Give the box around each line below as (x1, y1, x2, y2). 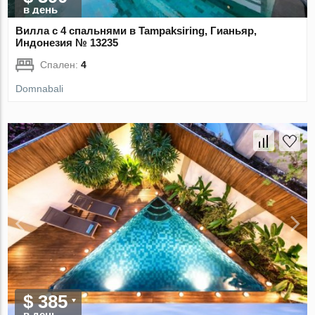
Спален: (40, 58, 82, 70)
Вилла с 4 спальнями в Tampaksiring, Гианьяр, (15, 24, 257, 37)
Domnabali (15, 82, 64, 94)
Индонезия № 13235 (15, 36, 119, 49)
